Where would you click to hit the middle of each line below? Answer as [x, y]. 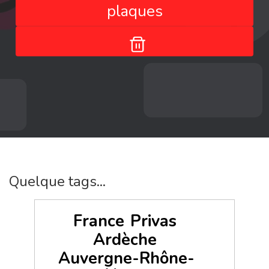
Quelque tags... [57, 181]
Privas [153, 222]
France [98, 222]
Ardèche [125, 240]
